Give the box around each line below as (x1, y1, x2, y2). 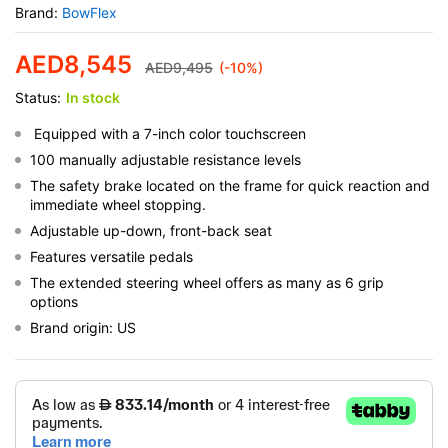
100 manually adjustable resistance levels (30, 151, 301, 169)
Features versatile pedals (30, 248, 193, 266)
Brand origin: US (30, 319, 136, 337)
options (30, 293, 78, 311)
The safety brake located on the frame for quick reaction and (30, 177, 430, 195)
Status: (15, 89, 61, 107)
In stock (66, 89, 120, 107)
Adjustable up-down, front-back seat (30, 222, 272, 240)
